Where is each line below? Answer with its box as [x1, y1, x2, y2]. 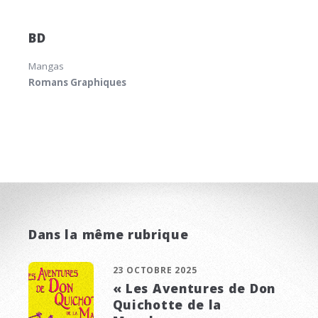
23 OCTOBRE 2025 [112, 264, 197, 277]
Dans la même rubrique [28, 226, 189, 243]
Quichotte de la [112, 296, 222, 314]
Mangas [28, 60, 64, 73]
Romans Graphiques [28, 76, 126, 89]
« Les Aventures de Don [112, 280, 275, 297]
